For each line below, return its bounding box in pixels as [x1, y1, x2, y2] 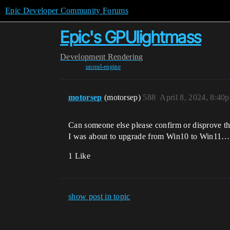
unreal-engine [85, 63, 121, 70]
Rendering [107, 52, 143, 61]
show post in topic [68, 192, 130, 201]
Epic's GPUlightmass [60, 27, 201, 47]
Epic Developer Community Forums [5, 6, 128, 15]
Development [60, 52, 106, 61]
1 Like [68, 151, 90, 160]
